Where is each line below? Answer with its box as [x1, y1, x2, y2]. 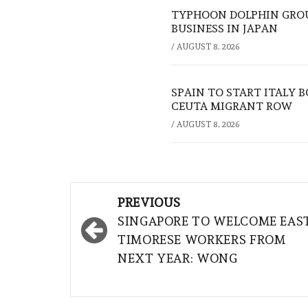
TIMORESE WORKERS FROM [118, 232, 286, 247]
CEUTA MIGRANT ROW [171, 100, 292, 113]
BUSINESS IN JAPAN [171, 22, 278, 36]
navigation [77, 211, 178, 236]
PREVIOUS [118, 195, 181, 210]
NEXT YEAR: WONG [118, 251, 238, 266]
